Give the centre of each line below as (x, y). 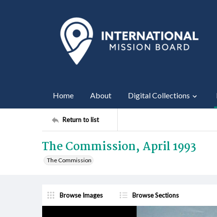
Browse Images (81, 195)
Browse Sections (155, 195)
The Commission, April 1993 (119, 147)
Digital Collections (159, 95)
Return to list (81, 119)
